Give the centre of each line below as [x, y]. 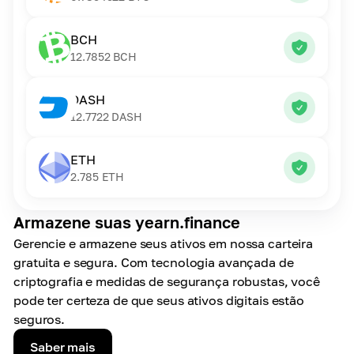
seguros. [40, 319]
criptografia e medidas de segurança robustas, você [167, 281]
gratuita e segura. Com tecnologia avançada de [154, 262]
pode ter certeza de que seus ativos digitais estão [159, 300]
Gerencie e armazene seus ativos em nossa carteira [164, 243]
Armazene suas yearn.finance [127, 222]
